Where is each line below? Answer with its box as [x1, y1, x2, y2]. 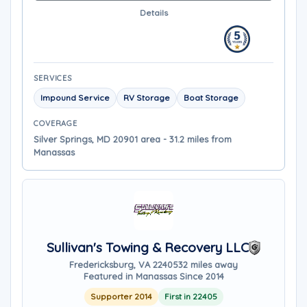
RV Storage [123, 93, 170, 103]
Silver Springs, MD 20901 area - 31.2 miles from [34, 134, 232, 145]
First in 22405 [164, 291, 217, 302]
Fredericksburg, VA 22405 [69, 259, 178, 270]
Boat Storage [184, 93, 238, 103]
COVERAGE [34, 119, 78, 128]
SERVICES [34, 73, 73, 83]
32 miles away [178, 259, 238, 270]
